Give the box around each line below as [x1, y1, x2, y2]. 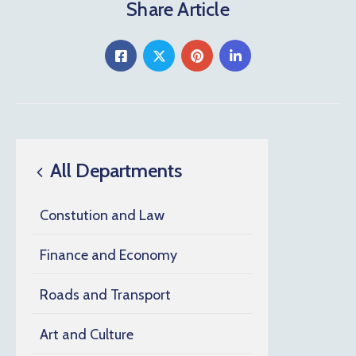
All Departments [46, 159, 182, 182]
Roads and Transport [40, 286, 171, 304]
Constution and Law [40, 207, 164, 225]
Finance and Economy [40, 246, 177, 265]
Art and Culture [40, 326, 133, 344]
